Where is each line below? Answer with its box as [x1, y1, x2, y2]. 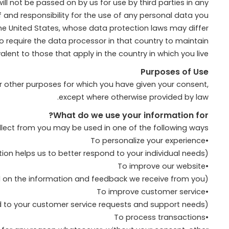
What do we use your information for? [53, 109, 209, 121]
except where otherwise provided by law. [58, 91, 209, 102]
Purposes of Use [140, 65, 209, 78]
